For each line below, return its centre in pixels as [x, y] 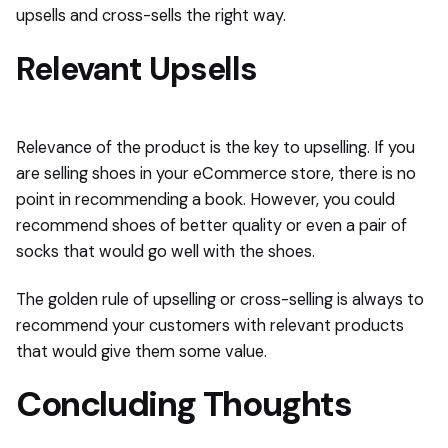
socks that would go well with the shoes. [165, 251]
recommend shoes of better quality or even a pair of [211, 225]
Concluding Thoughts [184, 405]
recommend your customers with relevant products [210, 325]
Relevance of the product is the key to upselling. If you [215, 147]
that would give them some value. [141, 351]
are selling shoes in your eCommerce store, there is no [216, 173]
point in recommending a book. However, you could [205, 199]
